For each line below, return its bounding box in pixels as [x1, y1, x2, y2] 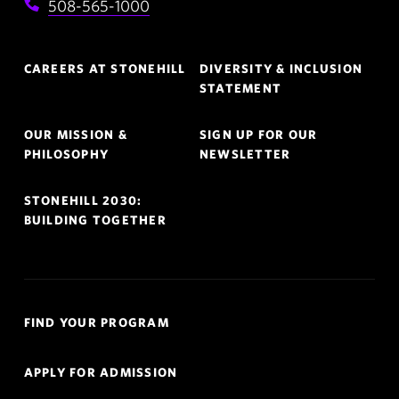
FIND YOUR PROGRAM [23, 315, 169, 330]
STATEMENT [199, 81, 282, 95]
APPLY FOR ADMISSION [23, 365, 178, 379]
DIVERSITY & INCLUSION [199, 61, 363, 76]
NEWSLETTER [199, 147, 291, 161]
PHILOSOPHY [23, 147, 110, 161]
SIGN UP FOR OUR [199, 127, 318, 142]
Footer [22, 44, 83, 69]
